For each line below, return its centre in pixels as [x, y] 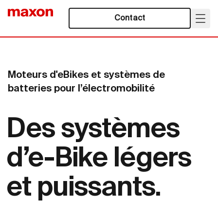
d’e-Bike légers [99, 159]
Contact [130, 18]
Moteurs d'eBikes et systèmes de [86, 75]
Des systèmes [93, 130]
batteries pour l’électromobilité [81, 89]
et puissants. [84, 188]
